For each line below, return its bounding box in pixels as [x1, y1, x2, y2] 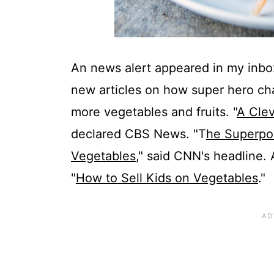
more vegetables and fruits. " [70, 105, 237, 120]
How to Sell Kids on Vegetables [75, 171, 258, 186]
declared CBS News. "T [70, 127, 206, 142]
